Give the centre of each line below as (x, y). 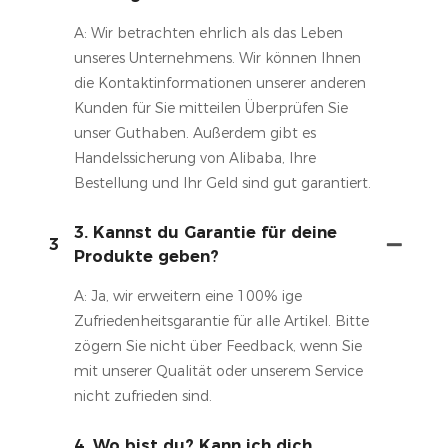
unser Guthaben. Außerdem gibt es (194, 132)
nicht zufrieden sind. (142, 395)
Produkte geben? (146, 256)
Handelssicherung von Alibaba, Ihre (194, 157)
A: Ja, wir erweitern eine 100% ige (187, 295)
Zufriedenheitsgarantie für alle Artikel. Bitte (221, 320)
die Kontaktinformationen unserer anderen (219, 82)
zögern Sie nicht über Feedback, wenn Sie (217, 345)
